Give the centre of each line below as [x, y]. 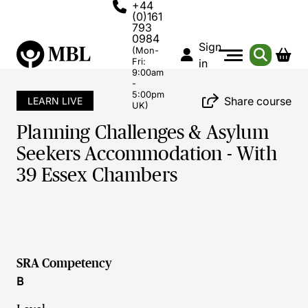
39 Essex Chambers [97, 175]
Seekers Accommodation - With [147, 154]
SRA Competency [64, 263]
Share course [258, 101]
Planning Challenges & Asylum [143, 132]
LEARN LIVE [55, 101]
